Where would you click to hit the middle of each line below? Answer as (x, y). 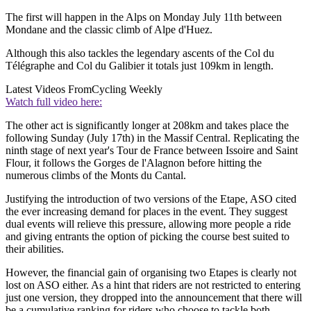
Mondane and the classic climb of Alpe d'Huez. (109, 29)
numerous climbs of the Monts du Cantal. (96, 175)
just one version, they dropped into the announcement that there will (154, 297)
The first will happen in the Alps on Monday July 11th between (144, 17)
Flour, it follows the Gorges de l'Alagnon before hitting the (134, 162)
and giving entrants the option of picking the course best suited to (148, 236)
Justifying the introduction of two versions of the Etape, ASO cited (151, 199)
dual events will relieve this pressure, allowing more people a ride (148, 224)
